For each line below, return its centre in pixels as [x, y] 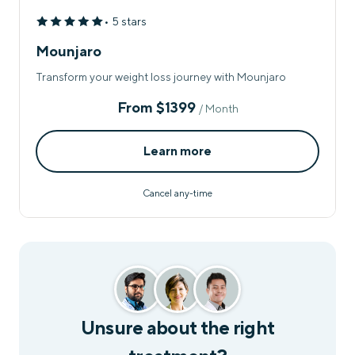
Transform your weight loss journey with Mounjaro [161, 76]
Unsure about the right [177, 327]
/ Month [218, 108]
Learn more [177, 151]
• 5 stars [125, 21]
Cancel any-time [177, 193]
